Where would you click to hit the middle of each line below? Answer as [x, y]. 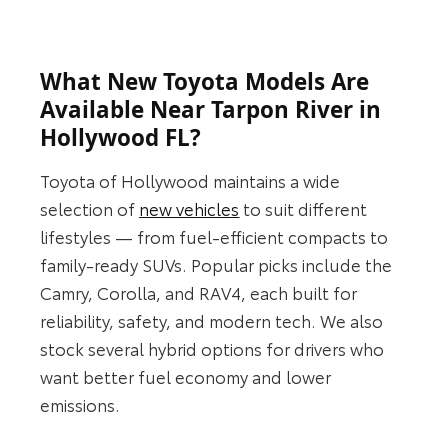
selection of [90, 207]
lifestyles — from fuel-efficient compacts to [214, 235]
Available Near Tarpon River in [211, 110]
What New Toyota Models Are [205, 82]
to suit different [303, 207]
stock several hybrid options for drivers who [212, 347]
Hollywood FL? [121, 138]
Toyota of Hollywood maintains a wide [190, 179]
